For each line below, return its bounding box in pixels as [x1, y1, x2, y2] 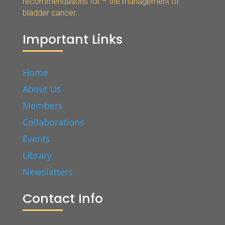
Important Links [22, 30, 123, 48]
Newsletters [22, 165, 73, 178]
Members [22, 99, 63, 111]
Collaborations [22, 116, 84, 128]
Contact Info [22, 189, 103, 207]
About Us [22, 82, 61, 95]
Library [22, 149, 52, 161]
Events [22, 132, 50, 145]
